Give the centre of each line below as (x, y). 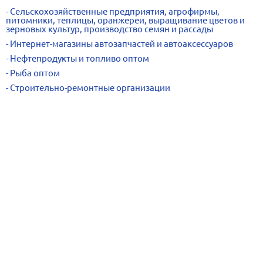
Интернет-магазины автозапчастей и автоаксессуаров (122, 44)
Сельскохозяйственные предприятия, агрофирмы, (115, 11)
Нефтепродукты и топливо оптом (80, 58)
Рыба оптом (35, 73)
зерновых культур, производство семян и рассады (109, 29)
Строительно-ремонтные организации (90, 88)
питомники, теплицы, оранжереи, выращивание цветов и (125, 20)
